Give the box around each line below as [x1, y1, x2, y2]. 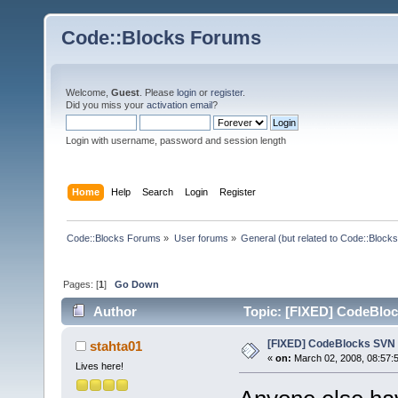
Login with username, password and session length [66, 135, 286, 146]
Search [142, 186, 174, 197]
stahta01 [90, 338, 143, 354]
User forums [173, 232, 228, 243]
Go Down [115, 278, 160, 290]
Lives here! [75, 361, 123, 372]
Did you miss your [66, 99, 147, 110]
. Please [139, 87, 177, 98]
